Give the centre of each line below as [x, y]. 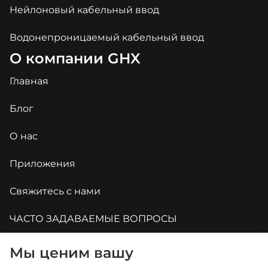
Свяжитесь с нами [55, 191]
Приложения [42, 164]
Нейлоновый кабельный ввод [84, 10]
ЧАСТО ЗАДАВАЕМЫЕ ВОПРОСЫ [93, 219]
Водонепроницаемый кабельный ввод [107, 38]
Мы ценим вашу [71, 253]
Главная [29, 81]
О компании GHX [75, 59]
